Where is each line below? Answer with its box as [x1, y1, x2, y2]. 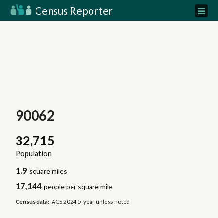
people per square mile [44, 182, 113, 191]
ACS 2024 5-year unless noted [52, 198, 130, 205]
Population [15, 149, 52, 158]
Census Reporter [33, 4, 113, 17]
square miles [29, 167, 68, 176]
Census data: [15, 198, 49, 205]
